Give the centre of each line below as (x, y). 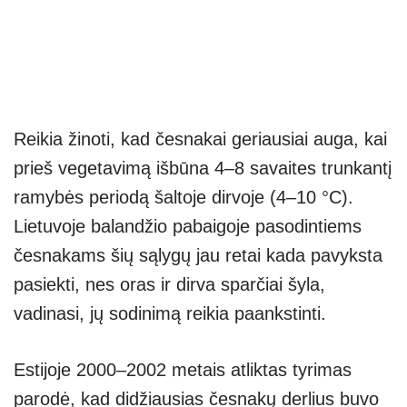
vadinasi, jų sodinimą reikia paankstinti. (173, 314)
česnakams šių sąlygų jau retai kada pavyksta (198, 256)
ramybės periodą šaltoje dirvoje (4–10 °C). (184, 198)
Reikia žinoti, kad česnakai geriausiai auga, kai (200, 139)
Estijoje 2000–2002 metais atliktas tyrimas (183, 370)
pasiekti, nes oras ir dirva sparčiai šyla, (169, 285)
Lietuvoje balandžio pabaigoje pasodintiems (188, 227)
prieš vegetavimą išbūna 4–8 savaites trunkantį (203, 169)
